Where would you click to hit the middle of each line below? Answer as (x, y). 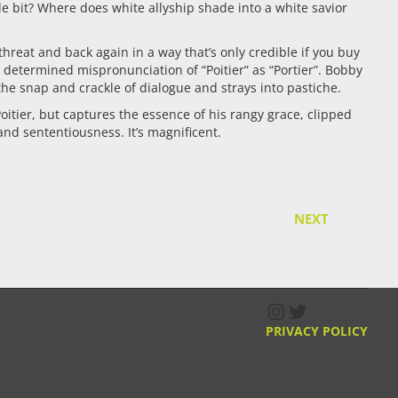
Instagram (315, 310)
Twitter (322, 310)
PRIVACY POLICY (317, 331)
